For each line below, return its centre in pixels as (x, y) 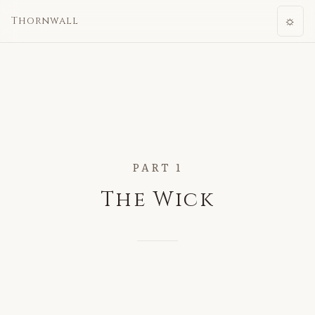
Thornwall (45, 21)
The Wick (157, 199)
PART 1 (157, 168)
